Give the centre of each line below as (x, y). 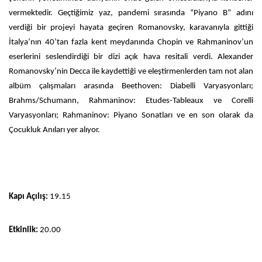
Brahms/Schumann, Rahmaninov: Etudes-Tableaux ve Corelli (131, 101)
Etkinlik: (23, 230)
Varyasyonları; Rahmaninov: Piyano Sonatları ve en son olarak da (131, 115)
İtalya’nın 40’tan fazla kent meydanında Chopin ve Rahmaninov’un (131, 42)
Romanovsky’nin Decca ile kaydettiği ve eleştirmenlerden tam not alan (131, 71)
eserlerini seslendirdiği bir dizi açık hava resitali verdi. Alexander (131, 57)
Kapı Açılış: (28, 196)
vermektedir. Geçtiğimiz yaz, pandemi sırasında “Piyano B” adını (131, 13)
